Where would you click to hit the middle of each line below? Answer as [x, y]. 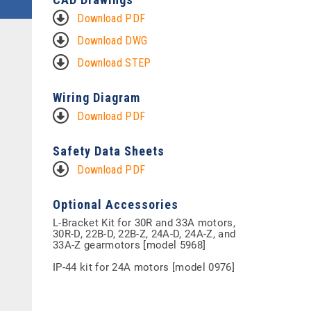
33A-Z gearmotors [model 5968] [129, 245]
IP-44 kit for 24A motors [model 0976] [144, 267]
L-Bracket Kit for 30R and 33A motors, [144, 223]
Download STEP [114, 63]
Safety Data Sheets [109, 151]
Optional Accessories [116, 204]
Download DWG [112, 41]
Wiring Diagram [96, 98]
